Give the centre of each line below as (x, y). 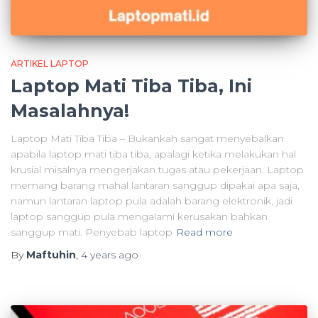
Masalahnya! (70, 110)
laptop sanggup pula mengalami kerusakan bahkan (139, 216)
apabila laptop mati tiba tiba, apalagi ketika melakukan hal (153, 154)
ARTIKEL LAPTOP (50, 63)
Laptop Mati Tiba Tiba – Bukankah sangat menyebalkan (147, 138)
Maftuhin (51, 254)
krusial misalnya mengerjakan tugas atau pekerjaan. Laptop (157, 169)
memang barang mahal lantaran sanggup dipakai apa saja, (155, 185)
